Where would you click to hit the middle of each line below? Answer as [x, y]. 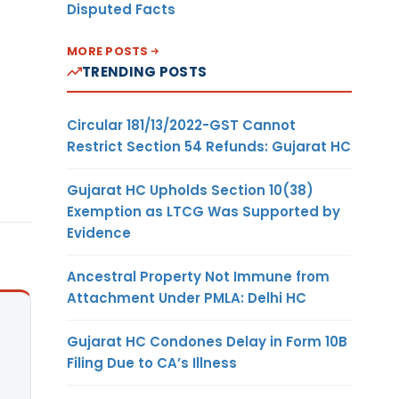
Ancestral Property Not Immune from [198, 276]
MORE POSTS [108, 51]
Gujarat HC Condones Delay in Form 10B [207, 341]
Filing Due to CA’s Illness [152, 362]
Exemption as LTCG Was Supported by [204, 211]
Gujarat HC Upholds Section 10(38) [190, 190]
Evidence [99, 232]
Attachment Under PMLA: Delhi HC [187, 297]
